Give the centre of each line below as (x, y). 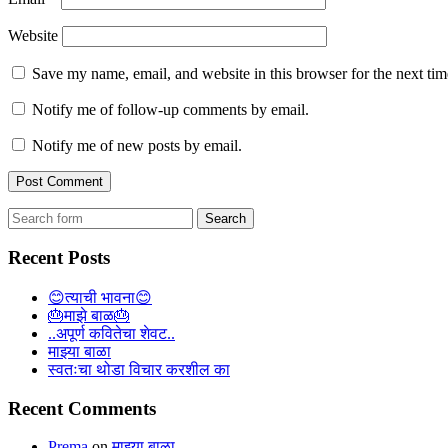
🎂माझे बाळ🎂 (89, 315)
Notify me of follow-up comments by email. (170, 109)
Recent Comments (82, 408)
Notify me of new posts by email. (137, 145)
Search (28, 215)
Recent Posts (59, 258)
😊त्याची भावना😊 (100, 297)
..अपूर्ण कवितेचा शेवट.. (111, 333)
